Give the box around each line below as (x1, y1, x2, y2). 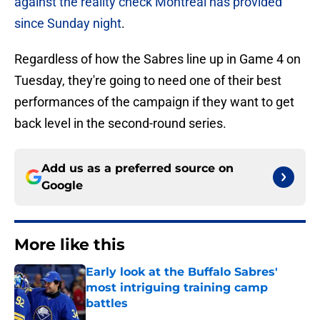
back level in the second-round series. (14, 116, 226, 131)
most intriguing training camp (86, 281, 268, 295)
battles (86, 296, 128, 311)
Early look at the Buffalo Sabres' (86, 265, 278, 279)
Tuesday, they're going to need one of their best (14, 73, 281, 89)
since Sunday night (14, 16, 121, 31)
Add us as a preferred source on (41, 161, 234, 176)
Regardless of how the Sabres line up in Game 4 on (14, 51, 301, 67)
